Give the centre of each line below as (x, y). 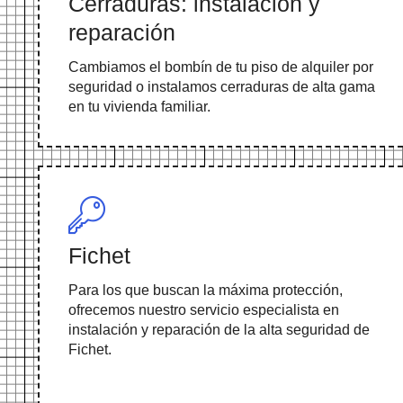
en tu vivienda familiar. (139, 107)
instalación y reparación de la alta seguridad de (219, 330)
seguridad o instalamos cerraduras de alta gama (222, 87)
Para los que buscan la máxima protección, (206, 291)
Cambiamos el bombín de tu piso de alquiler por (221, 67)
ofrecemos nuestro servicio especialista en (204, 310)
